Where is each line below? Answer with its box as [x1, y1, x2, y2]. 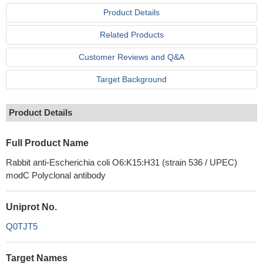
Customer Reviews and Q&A [79, 52, 184, 62]
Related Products [99, 30, 164, 39]
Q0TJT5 [6, 221, 38, 231]
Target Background [96, 75, 167, 84]
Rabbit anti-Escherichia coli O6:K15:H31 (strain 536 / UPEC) [6, 157, 237, 167]
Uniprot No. [6, 202, 57, 212]
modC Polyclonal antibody [6, 170, 106, 180]
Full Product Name [6, 138, 89, 148]
